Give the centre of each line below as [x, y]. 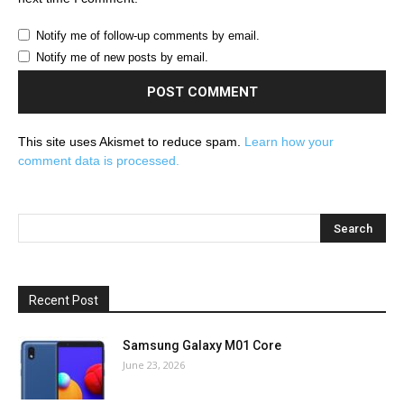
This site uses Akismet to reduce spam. [131, 142]
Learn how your [289, 142]
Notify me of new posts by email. [122, 58]
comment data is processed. [99, 161]
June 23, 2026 [154, 365]
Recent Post [64, 301]
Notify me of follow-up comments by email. [148, 36]
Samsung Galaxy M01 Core [202, 346]
